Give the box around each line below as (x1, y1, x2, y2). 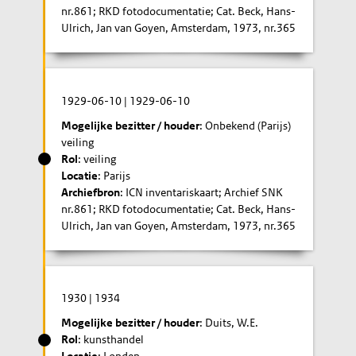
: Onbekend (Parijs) (199, 118, 292, 133)
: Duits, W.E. (199, 315, 259, 330)
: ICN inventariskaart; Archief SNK (120, 184, 284, 199)
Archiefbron (61, 184, 121, 199)
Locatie (61, 168, 99, 183)
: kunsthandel (78, 332, 145, 346)
